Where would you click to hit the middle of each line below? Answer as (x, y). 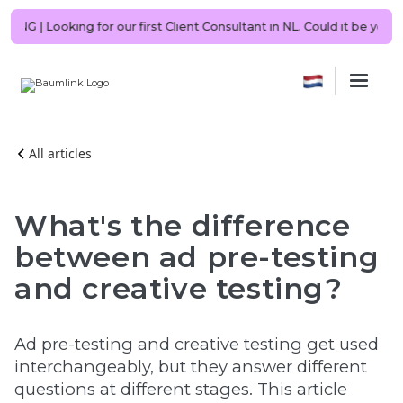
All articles (60, 153)
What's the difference (183, 225)
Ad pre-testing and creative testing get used (197, 344)
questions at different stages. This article (181, 389)
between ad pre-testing (197, 257)
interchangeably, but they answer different (191, 367)
